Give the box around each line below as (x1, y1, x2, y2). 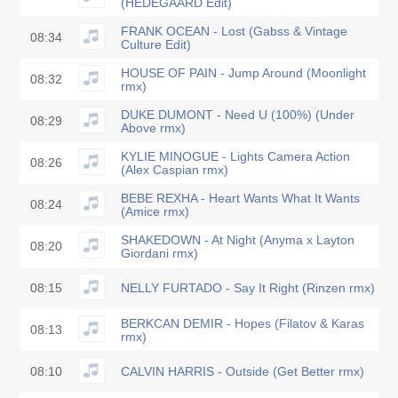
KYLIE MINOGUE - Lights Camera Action (121, 149, 350, 163)
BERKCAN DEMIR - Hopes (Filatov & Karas (121, 316, 364, 330)
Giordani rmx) (121, 246, 198, 260)
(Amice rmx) (121, 204, 189, 219)
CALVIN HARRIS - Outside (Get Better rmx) (121, 365, 364, 378)
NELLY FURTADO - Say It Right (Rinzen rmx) (121, 282, 375, 295)
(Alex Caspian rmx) (121, 163, 228, 177)
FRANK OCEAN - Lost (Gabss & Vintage (121, 24, 347, 38)
